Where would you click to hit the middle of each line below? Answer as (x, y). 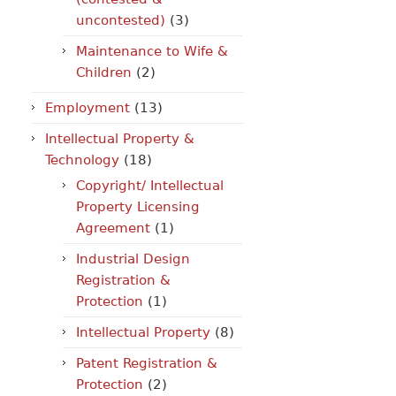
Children (104, 72)
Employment (88, 108)
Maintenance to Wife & (152, 51)
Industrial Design (133, 259)
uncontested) (121, 20)
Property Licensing (138, 207)
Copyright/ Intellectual (150, 186)
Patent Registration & (147, 363)
